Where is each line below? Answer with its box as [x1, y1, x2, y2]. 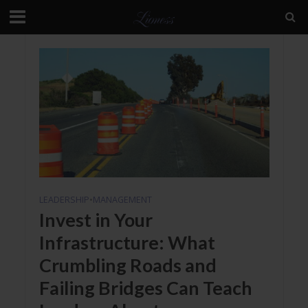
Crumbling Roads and [38, 254, 217, 277]
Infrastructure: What [38, 231, 215, 254]
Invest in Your [38, 208, 153, 232]
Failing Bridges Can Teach [38, 276, 252, 300]
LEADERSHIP [38, 194, 89, 206]
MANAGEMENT [92, 194, 152, 206]
